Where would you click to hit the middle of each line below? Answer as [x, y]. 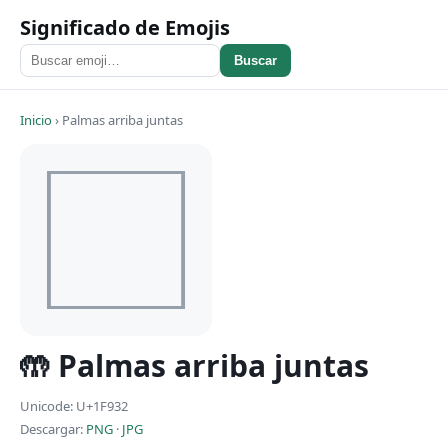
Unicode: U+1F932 [74, 406]
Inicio [36, 120]
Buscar [255, 60]
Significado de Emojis [125, 27]
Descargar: [53, 428]
